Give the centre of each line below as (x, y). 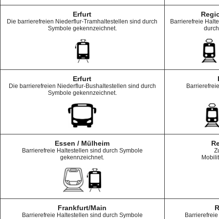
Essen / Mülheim (82, 143)
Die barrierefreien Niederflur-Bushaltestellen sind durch (82, 86)
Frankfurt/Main (82, 208)
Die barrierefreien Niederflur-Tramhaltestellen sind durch (82, 22)
